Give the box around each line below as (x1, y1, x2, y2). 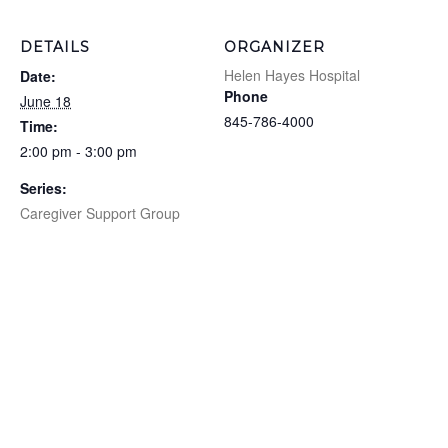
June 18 (20, 91, 71, 112)
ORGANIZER (224, 38, 325, 57)
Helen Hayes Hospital (224, 65, 360, 86)
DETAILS (20, 38, 90, 57)
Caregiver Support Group (20, 203, 180, 224)
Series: (20, 178, 67, 199)
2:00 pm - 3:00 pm (20, 141, 137, 162)
